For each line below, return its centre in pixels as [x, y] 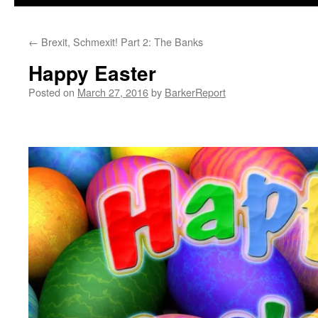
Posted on [51, 92]
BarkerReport [195, 92]
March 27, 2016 [113, 92]
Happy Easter [92, 73]
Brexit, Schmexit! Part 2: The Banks [121, 42]
